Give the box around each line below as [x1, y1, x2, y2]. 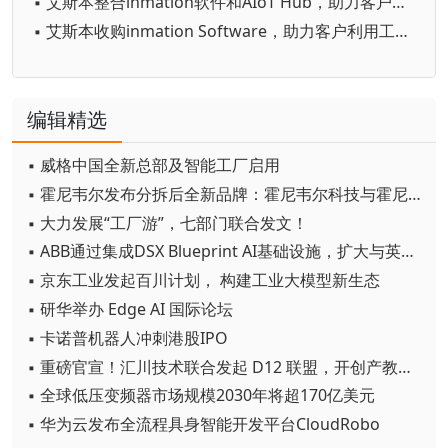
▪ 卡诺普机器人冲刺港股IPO [27, 326, 228, 349]
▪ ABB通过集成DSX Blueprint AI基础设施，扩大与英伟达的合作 [401, 240, 414, 263]
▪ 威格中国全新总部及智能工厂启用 [27, 153, 280, 176]
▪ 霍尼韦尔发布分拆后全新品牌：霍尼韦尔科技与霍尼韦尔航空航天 [408, 182, 421, 205]
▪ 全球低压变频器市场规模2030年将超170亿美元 [27, 384, 375, 407]
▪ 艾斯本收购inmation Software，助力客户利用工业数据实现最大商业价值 [395, 20, 408, 43]
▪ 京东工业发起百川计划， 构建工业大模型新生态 [27, 269, 380, 292]
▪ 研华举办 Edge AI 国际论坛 [27, 297, 233, 320]
